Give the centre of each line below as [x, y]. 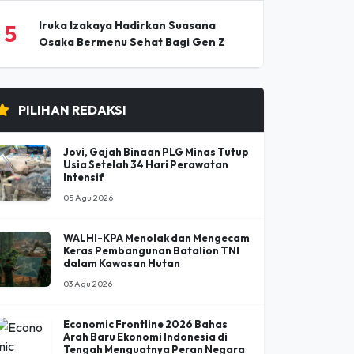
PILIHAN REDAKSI [71, 74]
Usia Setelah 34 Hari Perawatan [146, 128]
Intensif [84, 141]
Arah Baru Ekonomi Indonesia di [145, 301]
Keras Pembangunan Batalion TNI [151, 215]
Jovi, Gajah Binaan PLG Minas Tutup [156, 116]
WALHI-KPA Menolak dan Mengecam [156, 202]
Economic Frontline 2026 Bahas [145, 288]
